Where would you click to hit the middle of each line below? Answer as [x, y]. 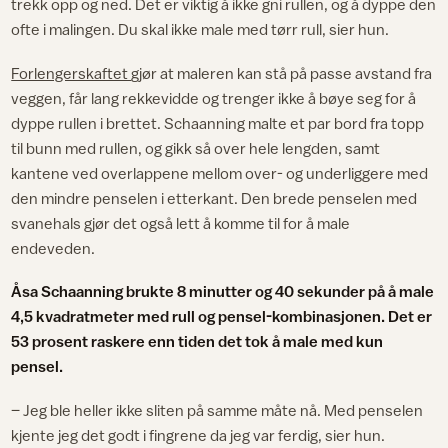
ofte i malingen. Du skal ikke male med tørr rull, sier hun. [200, 28]
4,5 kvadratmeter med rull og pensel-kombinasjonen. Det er [222, 316]
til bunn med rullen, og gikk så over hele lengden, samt [196, 147]
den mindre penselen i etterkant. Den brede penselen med [214, 197]
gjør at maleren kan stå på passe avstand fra [282, 72]
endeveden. [53, 247]
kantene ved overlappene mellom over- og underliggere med [220, 172]
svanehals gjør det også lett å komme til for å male [181, 222]
